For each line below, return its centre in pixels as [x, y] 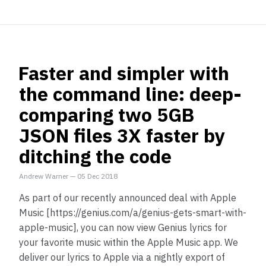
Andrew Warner [44, 176]
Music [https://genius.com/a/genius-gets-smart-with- [133, 213]
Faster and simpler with [124, 73]
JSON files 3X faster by [122, 135]
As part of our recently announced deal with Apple [128, 198]
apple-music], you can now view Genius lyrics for [123, 227]
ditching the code [95, 156]
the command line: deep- [130, 94]
